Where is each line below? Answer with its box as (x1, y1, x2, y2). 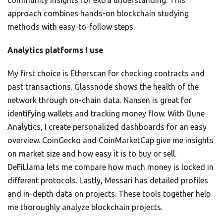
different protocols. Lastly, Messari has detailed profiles (7, 176, 208, 185)
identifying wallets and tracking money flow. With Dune (7, 109, 205, 118)
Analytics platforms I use (7, 46, 104, 55)
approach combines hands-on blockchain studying (7, 9, 189, 18)
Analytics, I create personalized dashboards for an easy (7, 122, 207, 132)
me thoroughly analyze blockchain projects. (7, 203, 163, 212)
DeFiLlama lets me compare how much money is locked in (7, 163, 214, 172)
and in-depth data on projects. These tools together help (7, 189, 211, 199)
